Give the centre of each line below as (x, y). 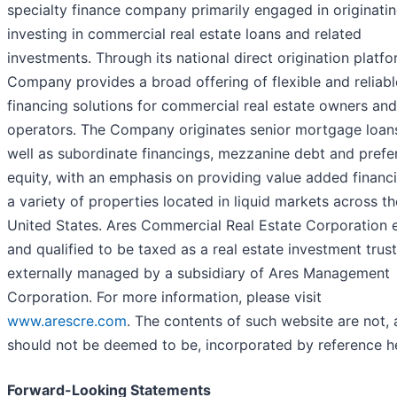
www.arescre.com (67, 321)
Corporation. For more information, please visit (164, 297)
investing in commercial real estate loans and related (184, 34)
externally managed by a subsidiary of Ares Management (198, 273)
